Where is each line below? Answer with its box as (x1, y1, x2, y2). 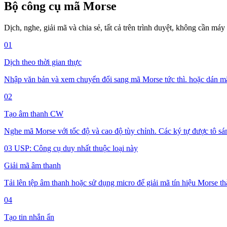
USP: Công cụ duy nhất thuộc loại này (14, 143, 138, 153)
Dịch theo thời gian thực (4, 57, 82, 66)
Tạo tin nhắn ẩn (4, 212, 54, 221)
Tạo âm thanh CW (4, 109, 63, 118)
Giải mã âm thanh (4, 161, 61, 170)
